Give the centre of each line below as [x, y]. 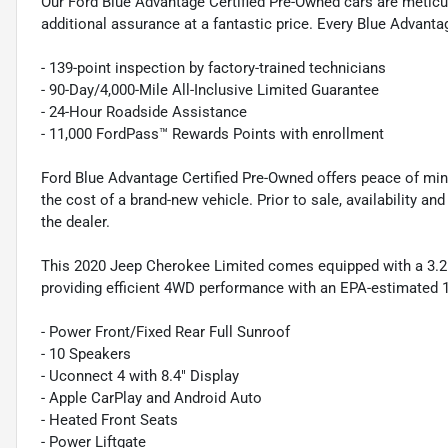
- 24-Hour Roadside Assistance [144, 112]
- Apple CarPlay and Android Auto [151, 398]
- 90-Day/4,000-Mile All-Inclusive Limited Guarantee [210, 90]
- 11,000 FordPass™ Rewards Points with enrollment [212, 134]
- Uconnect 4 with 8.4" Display [140, 376]
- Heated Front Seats [109, 420]
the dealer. [75, 222]
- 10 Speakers [86, 354]
